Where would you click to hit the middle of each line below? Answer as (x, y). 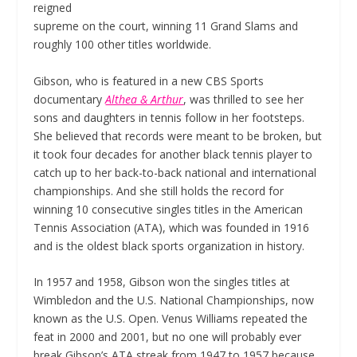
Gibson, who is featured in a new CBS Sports (149, 80)
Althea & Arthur (145, 99)
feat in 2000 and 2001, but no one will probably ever (168, 337)
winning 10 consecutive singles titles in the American (169, 209)
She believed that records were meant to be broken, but (178, 135)
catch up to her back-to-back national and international (175, 172)
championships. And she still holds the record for (159, 190)
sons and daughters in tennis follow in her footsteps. (169, 117)
